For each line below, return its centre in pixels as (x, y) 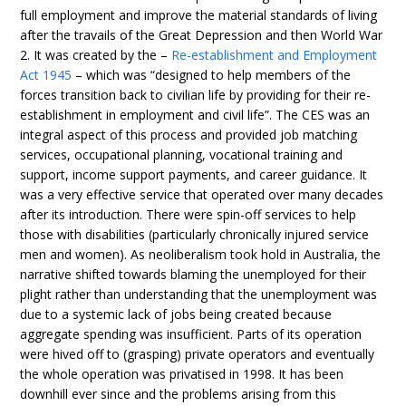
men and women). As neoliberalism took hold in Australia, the (201, 254)
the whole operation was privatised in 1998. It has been (182, 374)
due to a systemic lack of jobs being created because (176, 314)
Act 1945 (46, 75)
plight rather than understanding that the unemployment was (199, 294)
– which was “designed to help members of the (212, 75)
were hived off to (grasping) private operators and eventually (198, 354)
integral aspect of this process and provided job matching (189, 135)
